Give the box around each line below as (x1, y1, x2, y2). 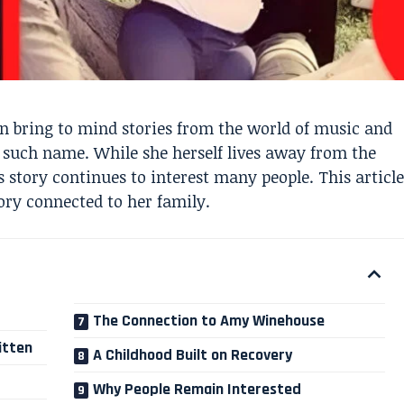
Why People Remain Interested (93, 378, 302, 399)
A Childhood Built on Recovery (93, 344, 293, 365)
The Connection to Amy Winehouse (93, 309, 326, 331)
